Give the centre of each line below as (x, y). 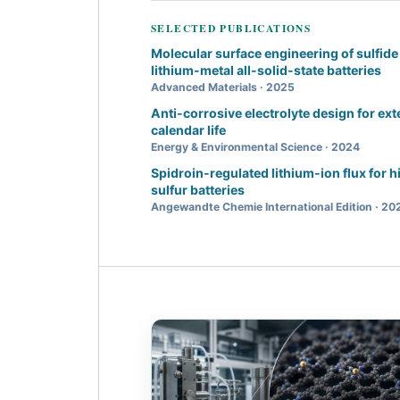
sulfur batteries (198, 189)
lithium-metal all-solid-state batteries (266, 70)
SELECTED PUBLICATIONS (231, 28)
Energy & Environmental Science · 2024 (255, 146)
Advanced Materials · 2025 (223, 87)
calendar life (188, 129)
